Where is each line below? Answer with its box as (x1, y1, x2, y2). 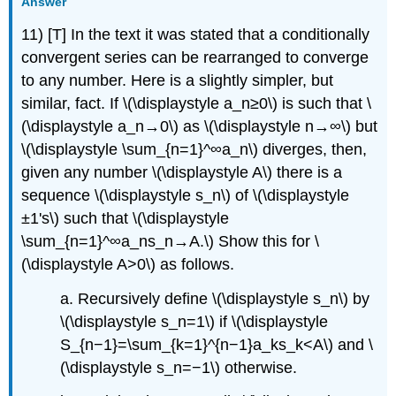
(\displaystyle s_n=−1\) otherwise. (60, 358, 298, 377)
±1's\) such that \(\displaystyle (21, 209, 230, 227)
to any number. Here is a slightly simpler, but (21, 71, 334, 89)
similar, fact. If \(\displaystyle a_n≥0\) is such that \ (21, 94, 372, 112)
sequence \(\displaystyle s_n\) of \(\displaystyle (21, 186, 350, 204)
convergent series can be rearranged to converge (21, 48, 369, 66)
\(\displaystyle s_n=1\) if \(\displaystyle (60, 312, 329, 331)
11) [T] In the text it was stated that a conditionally (21, 25, 370, 43)
